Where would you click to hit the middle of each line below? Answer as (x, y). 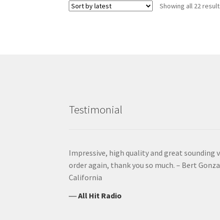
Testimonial (96, 109)
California (86, 178)
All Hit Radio (100, 196)
